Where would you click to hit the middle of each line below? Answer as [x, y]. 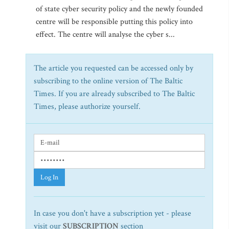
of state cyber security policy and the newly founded [119, 9]
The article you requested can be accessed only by [113, 68]
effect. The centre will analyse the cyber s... [105, 35]
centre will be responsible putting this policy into [114, 22]
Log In [49, 177]
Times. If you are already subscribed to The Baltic [114, 94]
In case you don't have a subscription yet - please [112, 213]
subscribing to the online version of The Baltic [108, 81]
